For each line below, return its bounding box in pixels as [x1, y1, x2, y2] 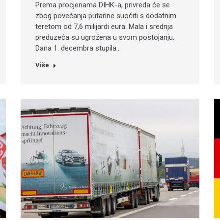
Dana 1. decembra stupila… [35, 44, 121, 53]
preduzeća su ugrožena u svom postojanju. [35, 33, 175, 42]
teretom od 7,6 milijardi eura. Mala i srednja [35, 22, 173, 31]
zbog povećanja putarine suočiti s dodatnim [35, 11, 177, 21]
